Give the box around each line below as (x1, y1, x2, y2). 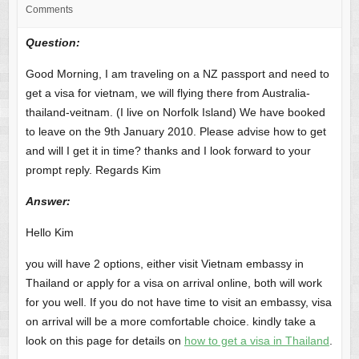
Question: (25, 36, 80, 50)
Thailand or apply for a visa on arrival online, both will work (25, 276, 322, 290)
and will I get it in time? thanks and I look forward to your (25, 144, 311, 158)
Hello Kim (25, 226, 74, 240)
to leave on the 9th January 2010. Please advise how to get (25, 125, 326, 139)
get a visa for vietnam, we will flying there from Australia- (25, 87, 310, 100)
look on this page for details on (25, 334, 184, 348)
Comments (25, 4, 73, 15)
